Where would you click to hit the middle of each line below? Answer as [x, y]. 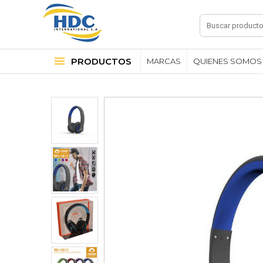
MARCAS [164, 61]
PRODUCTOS [101, 61]
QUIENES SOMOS [227, 61]
